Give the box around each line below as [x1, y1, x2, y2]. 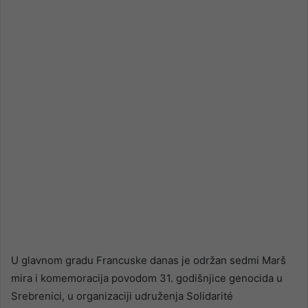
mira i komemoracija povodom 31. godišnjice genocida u [11, 272, 283, 285]
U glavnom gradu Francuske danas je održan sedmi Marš [11, 254, 286, 267]
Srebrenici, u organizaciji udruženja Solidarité [11, 289, 233, 303]
